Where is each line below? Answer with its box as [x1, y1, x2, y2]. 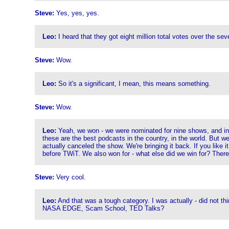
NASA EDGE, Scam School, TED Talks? [42, 204, 164, 212]
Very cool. [54, 173, 86, 181]
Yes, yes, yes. [54, 9, 99, 17]
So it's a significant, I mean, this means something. [56, 80, 211, 87]
